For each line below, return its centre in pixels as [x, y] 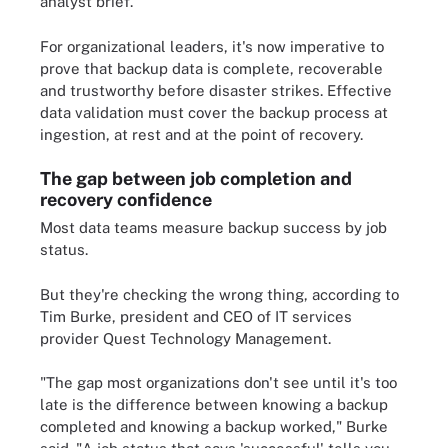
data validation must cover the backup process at [214, 112]
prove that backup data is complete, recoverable [211, 68]
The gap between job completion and [196, 178]
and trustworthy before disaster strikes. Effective [216, 90]
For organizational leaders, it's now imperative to [212, 46]
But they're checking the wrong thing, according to [219, 294]
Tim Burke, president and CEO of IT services [196, 316]
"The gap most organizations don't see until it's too [218, 382]
